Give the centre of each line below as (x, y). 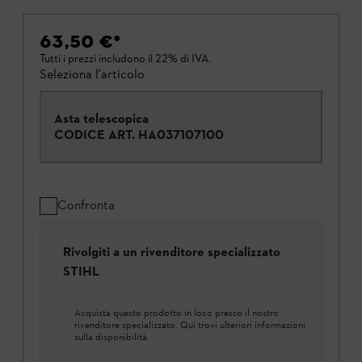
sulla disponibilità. (112, 337)
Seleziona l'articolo (92, 74)
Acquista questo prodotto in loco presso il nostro (177, 312)
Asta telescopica (101, 118)
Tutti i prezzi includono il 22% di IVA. (125, 59)
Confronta (86, 205)
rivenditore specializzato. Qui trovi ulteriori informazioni (190, 324)
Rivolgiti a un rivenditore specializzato (172, 252)
